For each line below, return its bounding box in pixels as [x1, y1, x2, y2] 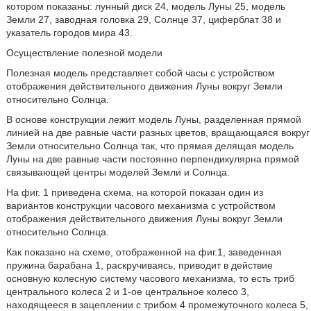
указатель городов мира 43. [6, 27, 133, 38]
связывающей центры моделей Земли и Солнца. [6, 167, 230, 178]
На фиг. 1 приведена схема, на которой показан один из [6, 187, 263, 198]
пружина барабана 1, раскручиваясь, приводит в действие [6, 260, 273, 271]
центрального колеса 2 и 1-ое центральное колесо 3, [6, 286, 249, 297]
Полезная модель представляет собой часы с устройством [6, 67, 275, 78]
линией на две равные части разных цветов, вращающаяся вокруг [6, 127, 310, 138]
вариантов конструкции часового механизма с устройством [6, 200, 276, 211]
